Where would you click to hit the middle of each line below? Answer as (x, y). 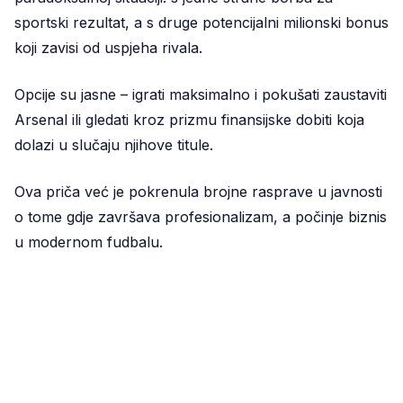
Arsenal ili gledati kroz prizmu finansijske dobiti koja (189, 119)
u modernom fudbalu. (89, 242)
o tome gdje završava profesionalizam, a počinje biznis (201, 216)
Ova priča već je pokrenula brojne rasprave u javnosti (198, 191)
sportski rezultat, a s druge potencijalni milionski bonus (201, 22)
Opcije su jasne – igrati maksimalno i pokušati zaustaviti (201, 94)
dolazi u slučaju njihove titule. (114, 144)
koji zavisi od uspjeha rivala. (108, 47)
